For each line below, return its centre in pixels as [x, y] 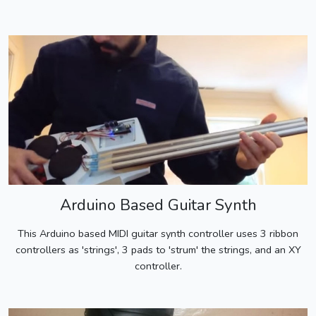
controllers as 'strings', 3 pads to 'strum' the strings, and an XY [158, 249]
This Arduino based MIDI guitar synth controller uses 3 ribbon [158, 233]
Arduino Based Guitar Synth [158, 205]
